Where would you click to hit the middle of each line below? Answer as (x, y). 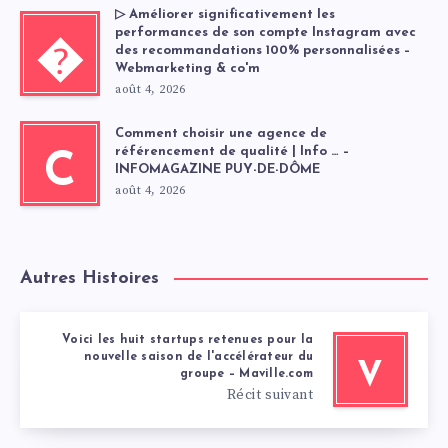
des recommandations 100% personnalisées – (262, 50)
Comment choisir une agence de (221, 133)
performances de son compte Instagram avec (265, 32)
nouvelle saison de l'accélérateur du (198, 356)
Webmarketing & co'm (187, 68)
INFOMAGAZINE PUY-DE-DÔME (217, 169)
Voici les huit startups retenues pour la (187, 339)
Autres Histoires (89, 278)
